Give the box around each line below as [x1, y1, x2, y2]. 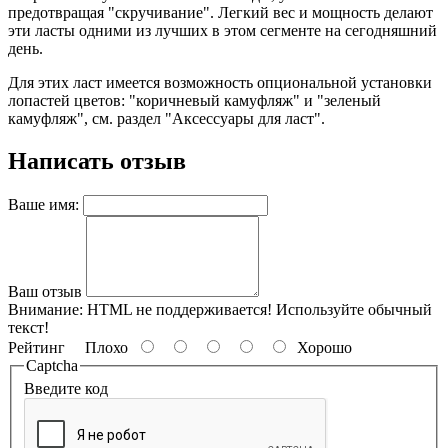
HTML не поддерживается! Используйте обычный [83, 300, 432, 318]
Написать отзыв [8, 147, 186, 174]
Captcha [26, 356, 78, 374]
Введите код [24, 380, 108, 398]
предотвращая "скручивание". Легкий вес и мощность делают [8, 3, 433, 21]
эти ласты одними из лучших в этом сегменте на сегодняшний [8, 21, 437, 39]
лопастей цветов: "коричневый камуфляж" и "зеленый [8, 91, 381, 109]
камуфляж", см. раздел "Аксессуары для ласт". [8, 109, 325, 127]
